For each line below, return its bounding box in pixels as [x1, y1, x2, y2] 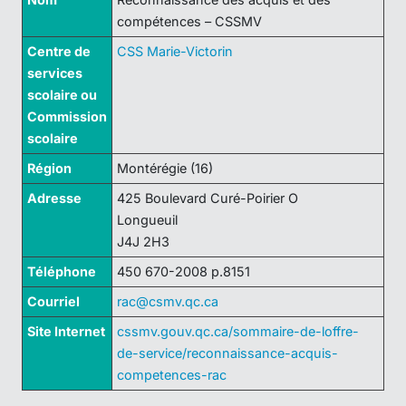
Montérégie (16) [116, 159, 213, 176]
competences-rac [116, 366, 227, 382]
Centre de [26, 43, 91, 59]
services [26, 64, 82, 81]
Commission [26, 108, 107, 124]
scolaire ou [26, 86, 97, 102]
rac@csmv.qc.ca [116, 293, 218, 309]
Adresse [26, 189, 82, 206]
